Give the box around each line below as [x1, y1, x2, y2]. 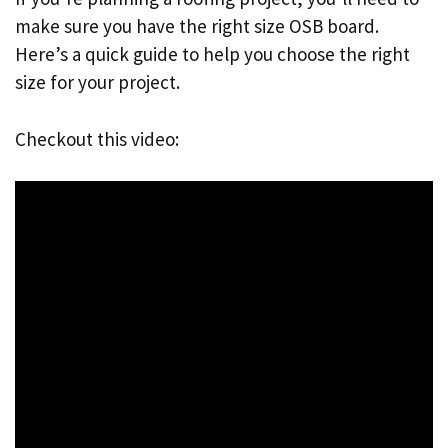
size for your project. [15, 70, 180, 95]
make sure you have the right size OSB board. [15, 14, 379, 39]
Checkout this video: [15, 126, 179, 151]
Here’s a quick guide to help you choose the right [15, 42, 410, 67]
